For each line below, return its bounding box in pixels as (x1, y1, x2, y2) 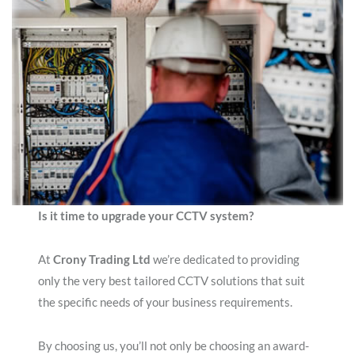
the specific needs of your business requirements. (38, 295, 293, 309)
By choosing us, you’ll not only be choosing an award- (38, 338, 310, 353)
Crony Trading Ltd (53, 252, 151, 266)
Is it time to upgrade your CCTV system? (38, 208, 254, 223)
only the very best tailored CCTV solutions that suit (38, 273, 306, 288)
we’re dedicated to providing (151, 252, 300, 266)
